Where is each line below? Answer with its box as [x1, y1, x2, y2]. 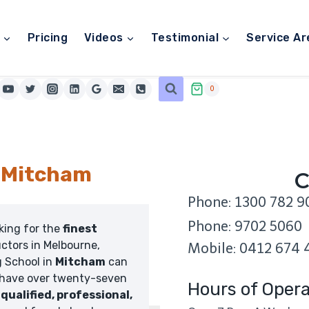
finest [62, 222, 97, 235]
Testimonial [150, 31, 219, 44]
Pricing [27, 31, 68, 44]
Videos [84, 31, 123, 44]
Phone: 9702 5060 [188, 218, 302, 235]
